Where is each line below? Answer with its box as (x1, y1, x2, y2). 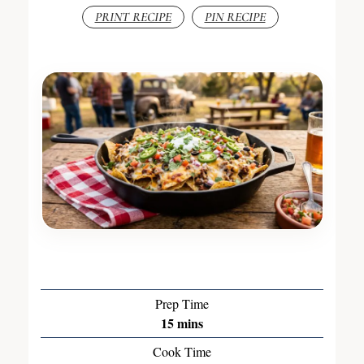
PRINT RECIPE (94, 8, 171, 25)
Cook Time (153, 343, 211, 361)
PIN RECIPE (204, 8, 266, 25)
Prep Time (155, 295, 209, 313)
